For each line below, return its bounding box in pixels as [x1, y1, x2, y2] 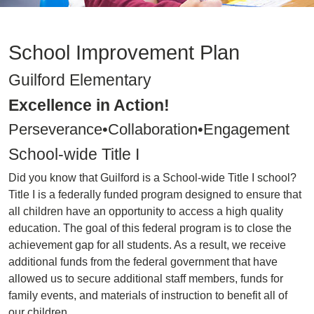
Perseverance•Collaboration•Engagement [8, 121, 289, 138]
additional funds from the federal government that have [8, 256, 278, 268]
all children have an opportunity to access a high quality [8, 205, 283, 217]
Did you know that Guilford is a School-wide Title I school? [8, 172, 296, 184]
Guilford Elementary [8, 71, 151, 89]
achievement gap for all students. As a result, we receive [8, 239, 286, 251]
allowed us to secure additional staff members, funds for [8, 273, 283, 285]
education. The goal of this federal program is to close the [8, 222, 292, 234]
